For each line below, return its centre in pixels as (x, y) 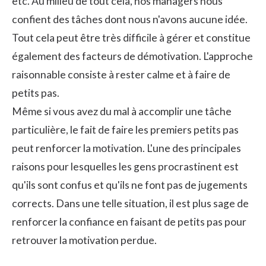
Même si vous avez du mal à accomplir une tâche (122, 111)
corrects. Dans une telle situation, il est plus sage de (130, 203)
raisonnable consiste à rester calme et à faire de (121, 74)
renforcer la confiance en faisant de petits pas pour (129, 221)
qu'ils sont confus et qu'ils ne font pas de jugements (130, 185)
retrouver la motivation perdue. (84, 240)
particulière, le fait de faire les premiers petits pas (125, 129)
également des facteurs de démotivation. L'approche (132, 56)
